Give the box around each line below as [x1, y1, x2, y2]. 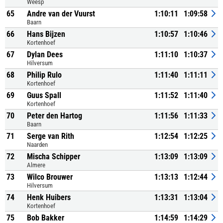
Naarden [27, 141, 48, 148]
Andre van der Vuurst [27, 9, 95, 18]
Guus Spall [27, 91, 61, 100]
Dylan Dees [27, 50, 63, 59]
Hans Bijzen [27, 29, 65, 39]
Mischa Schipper [27, 152, 80, 161]
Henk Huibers [27, 193, 71, 202]
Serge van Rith [27, 131, 74, 141]
